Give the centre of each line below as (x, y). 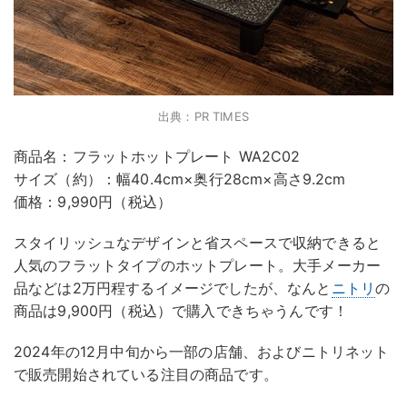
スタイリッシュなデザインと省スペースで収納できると (198, 243)
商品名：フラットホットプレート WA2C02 (157, 157)
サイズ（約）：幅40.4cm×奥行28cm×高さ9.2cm (180, 179)
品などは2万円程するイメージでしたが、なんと (173, 288)
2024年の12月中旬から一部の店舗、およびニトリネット (202, 352)
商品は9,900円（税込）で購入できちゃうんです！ (181, 311)
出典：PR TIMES (203, 117)
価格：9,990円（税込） (93, 202)
